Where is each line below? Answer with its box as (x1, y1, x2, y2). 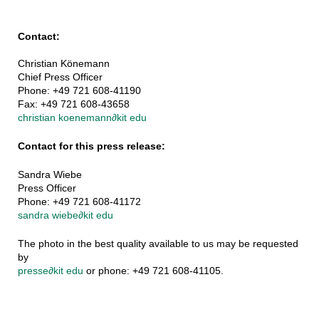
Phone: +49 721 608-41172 (17, 196, 141, 208)
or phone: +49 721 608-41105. (83, 265, 224, 277)
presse (17, 265, 48, 277)
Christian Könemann (17, 58, 110, 70)
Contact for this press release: (17, 140, 165, 152)
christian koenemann (17, 112, 112, 124)
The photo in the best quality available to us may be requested (17, 238, 298, 250)
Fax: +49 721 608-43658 (17, 98, 130, 110)
